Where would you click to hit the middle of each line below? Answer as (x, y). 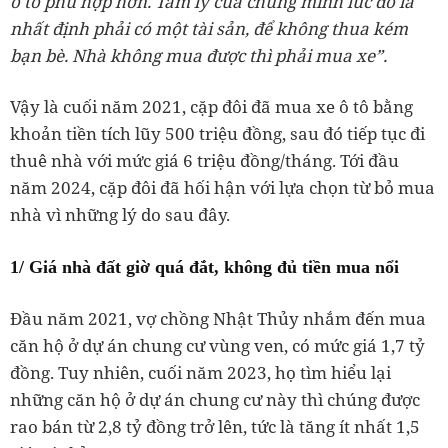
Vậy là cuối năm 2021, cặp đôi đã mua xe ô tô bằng (211, 107)
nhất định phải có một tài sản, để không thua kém (209, 29)
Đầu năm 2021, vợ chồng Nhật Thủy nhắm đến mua (218, 319)
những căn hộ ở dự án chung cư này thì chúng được (215, 400)
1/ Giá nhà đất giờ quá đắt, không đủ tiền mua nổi (204, 267)
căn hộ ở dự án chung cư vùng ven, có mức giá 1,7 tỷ (217, 346)
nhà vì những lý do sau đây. (120, 215)
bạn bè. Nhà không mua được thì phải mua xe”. (198, 56)
